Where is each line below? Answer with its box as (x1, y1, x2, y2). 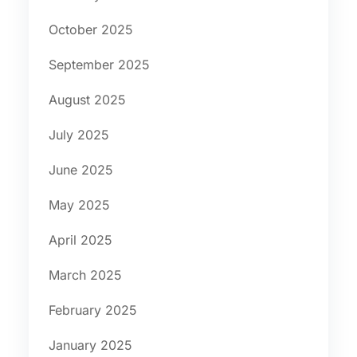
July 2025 (48, 126, 109, 143)
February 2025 (48, 301, 137, 318)
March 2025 (48, 266, 122, 283)
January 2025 (48, 336, 132, 353)
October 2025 (48, 21, 133, 37)
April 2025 (48, 231, 112, 248)
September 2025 (48, 56, 150, 73)
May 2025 (48, 196, 110, 213)
